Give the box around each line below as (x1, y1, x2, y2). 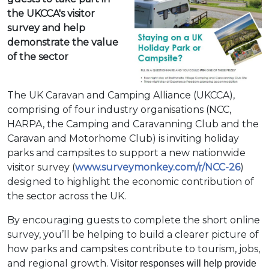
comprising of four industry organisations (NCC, (7, 104, 231, 115)
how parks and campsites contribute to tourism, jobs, (7, 243, 260, 255)
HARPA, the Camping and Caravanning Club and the (7, 118, 259, 130)
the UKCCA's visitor (7, 8, 95, 19)
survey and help (7, 22, 85, 34)
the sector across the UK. (7, 190, 131, 202)
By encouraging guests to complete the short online (7, 214, 260, 226)
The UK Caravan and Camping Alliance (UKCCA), (7, 89, 235, 101)
